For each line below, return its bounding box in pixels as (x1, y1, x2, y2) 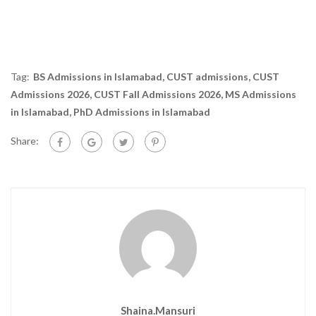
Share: (11, 134, 39, 147)
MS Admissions (225, 88, 296, 100)
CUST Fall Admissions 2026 (94, 88, 221, 100)
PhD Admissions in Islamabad (73, 106, 210, 118)
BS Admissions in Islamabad (33, 71, 162, 83)
